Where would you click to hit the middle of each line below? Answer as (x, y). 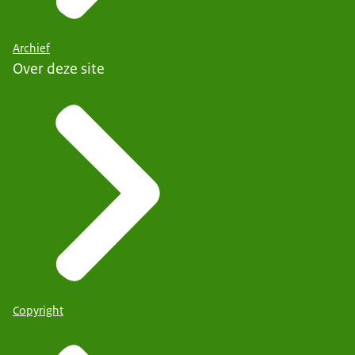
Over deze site (59, 69)
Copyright (38, 311)
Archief (31, 49)
